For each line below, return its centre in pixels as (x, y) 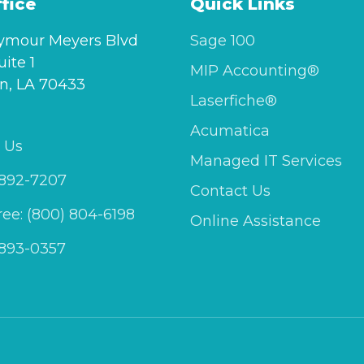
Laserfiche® (234, 100)
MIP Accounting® (255, 70)
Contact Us (230, 191)
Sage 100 (223, 40)
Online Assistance (256, 221)
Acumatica (230, 130)
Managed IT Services (266, 160)
